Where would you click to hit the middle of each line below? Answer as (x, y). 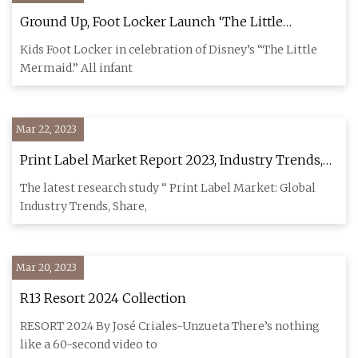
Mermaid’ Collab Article (93, 43)
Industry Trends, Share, (84, 206)
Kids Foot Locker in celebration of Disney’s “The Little (169, 50)
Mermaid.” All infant (76, 68)
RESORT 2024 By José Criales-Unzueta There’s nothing (170, 326)
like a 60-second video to (89, 344)
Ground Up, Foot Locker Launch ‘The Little (151, 22)
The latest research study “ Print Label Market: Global (168, 188)
